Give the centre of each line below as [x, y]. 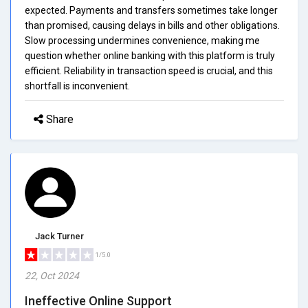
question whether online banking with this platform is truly [150, 55]
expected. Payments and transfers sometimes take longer [151, 10]
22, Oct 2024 [52, 275]
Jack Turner [59, 236]
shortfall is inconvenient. [77, 86]
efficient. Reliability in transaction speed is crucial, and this [149, 70]
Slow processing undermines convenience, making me [142, 40]
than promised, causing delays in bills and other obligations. [152, 25]
